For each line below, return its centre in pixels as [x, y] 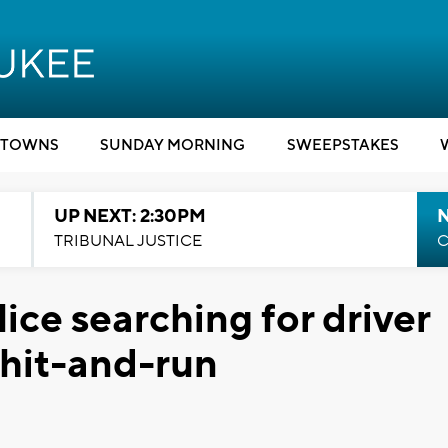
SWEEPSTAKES [342, 145]
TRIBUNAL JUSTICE [127, 241]
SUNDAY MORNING [172, 145]
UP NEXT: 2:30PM [129, 216]
